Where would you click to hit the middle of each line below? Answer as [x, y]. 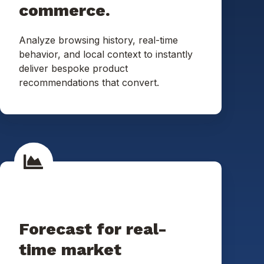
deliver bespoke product [73, 68]
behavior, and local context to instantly [106, 54]
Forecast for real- [93, 229]
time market [70, 250]
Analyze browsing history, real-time [98, 40]
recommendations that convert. [89, 82]
